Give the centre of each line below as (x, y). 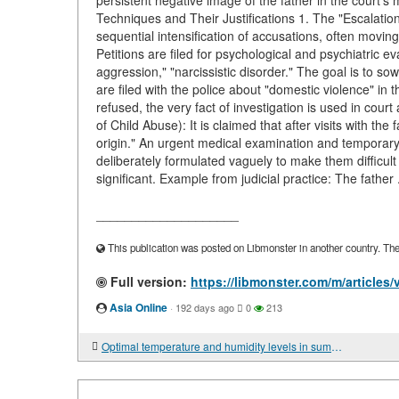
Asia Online (138, 307)
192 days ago (205, 307)
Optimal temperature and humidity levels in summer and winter (337, 346)
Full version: (147, 281)
